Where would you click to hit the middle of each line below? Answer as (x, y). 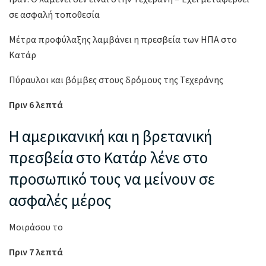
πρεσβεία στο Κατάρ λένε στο (108, 158)
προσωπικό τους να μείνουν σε (112, 179)
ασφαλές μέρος (60, 200)
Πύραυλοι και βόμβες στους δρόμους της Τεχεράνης (117, 79)
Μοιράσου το (36, 227)
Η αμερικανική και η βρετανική (110, 136)
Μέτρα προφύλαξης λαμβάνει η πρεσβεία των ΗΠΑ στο (123, 39)
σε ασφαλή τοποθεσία (55, 14)
